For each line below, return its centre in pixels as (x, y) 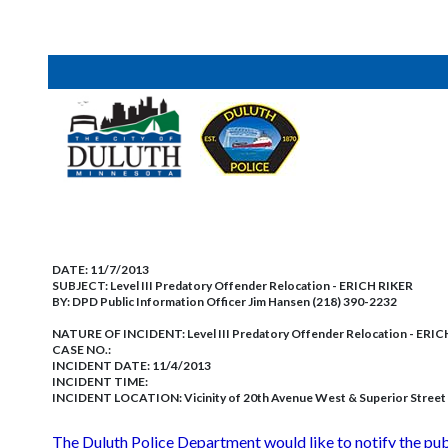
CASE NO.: (81, 349)
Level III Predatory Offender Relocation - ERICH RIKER (261, 285)
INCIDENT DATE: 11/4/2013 (131, 365)
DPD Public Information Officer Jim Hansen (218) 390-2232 (234, 301)
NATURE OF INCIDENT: (119, 333)
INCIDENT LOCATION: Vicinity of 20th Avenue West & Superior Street (249, 397)
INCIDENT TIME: (100, 381)
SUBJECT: (81, 285)
